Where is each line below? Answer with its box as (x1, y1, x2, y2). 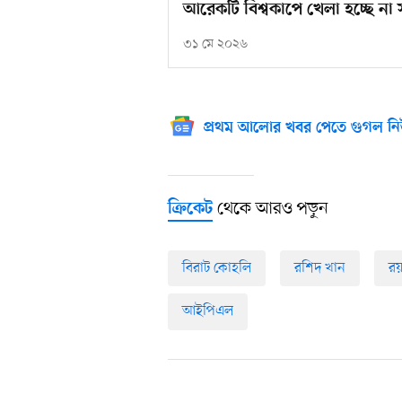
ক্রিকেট (168, 198, 213, 220)
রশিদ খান (294, 258, 345, 278)
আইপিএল (182, 301, 233, 322)
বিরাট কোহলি (182, 258, 251, 278)
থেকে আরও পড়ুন (213, 197, 328, 221)
